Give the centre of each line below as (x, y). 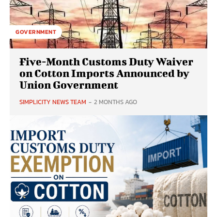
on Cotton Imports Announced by (104, 73)
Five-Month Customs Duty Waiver (106, 62)
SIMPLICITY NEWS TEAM (53, 102)
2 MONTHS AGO (116, 102)
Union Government (69, 85)
